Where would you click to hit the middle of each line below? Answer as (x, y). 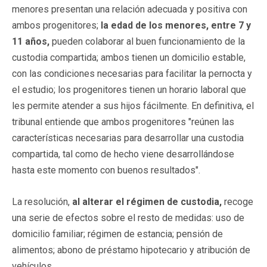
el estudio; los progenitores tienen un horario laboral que (129, 89)
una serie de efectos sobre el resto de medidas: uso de (128, 218)
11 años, (31, 41)
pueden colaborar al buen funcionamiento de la (147, 41)
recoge (237, 201)
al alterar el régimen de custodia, (147, 201)
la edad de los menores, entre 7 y (176, 25)
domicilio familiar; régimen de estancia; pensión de (117, 234)
